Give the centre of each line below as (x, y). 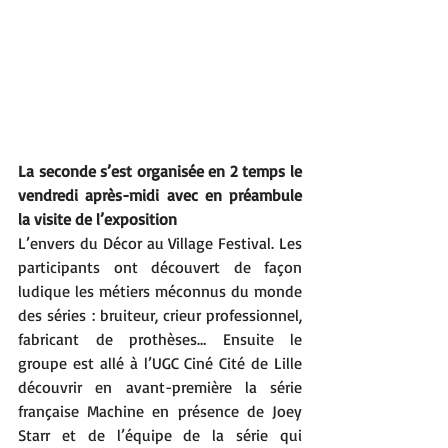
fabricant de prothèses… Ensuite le (160, 339)
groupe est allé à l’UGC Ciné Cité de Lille (160, 363)
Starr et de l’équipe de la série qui (160, 435)
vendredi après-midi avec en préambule (160, 195)
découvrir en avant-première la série (160, 387)
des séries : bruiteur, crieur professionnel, (160, 315)
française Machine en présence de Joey (160, 411)
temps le (270, 171)
